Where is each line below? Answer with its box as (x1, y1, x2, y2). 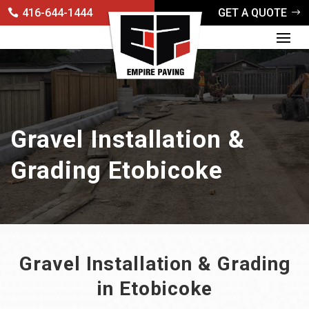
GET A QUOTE (218, 6, 287, 19)
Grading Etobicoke (10, 157, 223, 185)
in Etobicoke (97, 277, 212, 300)
